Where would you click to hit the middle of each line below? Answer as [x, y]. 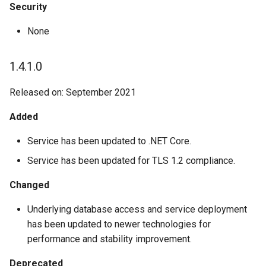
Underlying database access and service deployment [137, 209]
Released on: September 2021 [73, 92]
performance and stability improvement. [110, 239]
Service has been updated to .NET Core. [109, 141]
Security [28, 7]
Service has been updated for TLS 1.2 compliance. [131, 161]
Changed [29, 185]
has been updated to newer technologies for [119, 224]
